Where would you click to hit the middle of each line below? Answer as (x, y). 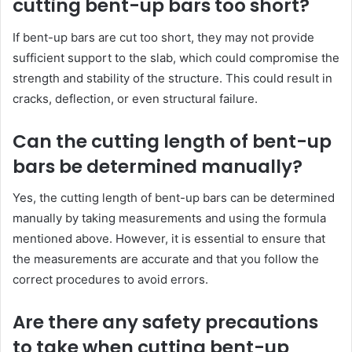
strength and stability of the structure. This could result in (172, 78)
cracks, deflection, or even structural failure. (135, 98)
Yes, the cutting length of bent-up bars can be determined (174, 198)
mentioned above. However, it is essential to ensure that (169, 238)
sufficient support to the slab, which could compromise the (176, 57)
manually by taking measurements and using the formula (169, 218)
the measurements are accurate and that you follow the (166, 259)
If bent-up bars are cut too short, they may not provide (163, 37)
